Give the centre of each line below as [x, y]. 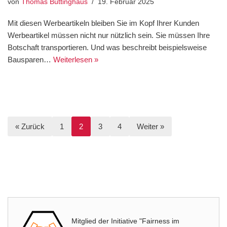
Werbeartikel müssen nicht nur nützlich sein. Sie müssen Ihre [109, 35]
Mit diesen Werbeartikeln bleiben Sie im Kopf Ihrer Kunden [103, 23]
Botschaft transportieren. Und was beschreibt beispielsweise [107, 48]
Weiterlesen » [76, 60]
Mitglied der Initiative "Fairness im [125, 221]
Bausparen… [30, 60]
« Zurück [30, 127]
